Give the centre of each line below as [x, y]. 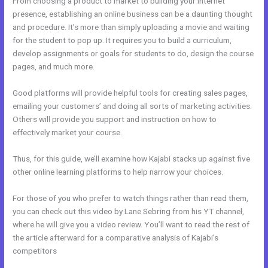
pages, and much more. [54, 67]
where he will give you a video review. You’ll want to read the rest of [131, 225]
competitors [35, 251]
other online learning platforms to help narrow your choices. [118, 172]
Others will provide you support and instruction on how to [115, 119]
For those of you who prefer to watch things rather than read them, [131, 198]
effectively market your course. [68, 133]
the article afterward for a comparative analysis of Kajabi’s [116, 238]
